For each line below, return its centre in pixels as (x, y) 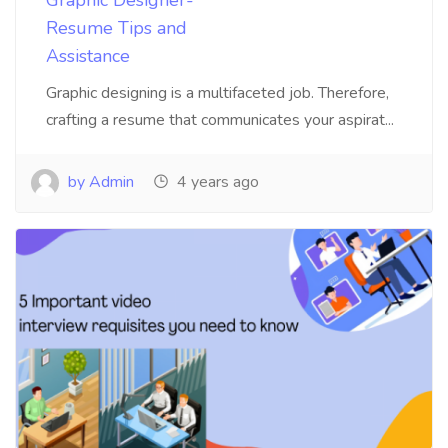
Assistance (88, 56)
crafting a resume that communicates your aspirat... (220, 120)
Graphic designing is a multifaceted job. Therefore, (217, 93)
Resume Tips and (116, 28)
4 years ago (216, 182)
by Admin (99, 182)
